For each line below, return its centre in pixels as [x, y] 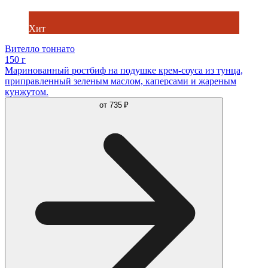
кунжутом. [27, 92]
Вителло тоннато [40, 48]
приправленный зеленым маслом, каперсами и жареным [121, 81]
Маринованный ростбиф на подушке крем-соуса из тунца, [124, 70]
